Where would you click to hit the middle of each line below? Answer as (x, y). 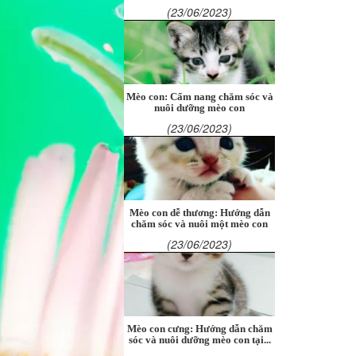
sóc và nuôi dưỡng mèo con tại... (199, 340)
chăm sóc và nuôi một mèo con (199, 224)
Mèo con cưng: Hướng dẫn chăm (199, 329)
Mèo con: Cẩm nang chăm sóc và (199, 97)
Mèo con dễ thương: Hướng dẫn (199, 213)
